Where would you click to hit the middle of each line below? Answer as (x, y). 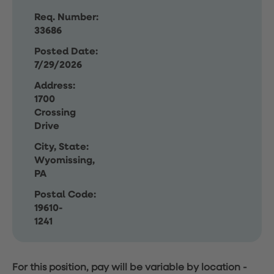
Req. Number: (66, 18)
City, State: (61, 147)
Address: (55, 86)
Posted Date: (66, 52)
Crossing (55, 113)
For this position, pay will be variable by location (126, 268)
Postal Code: (65, 195)
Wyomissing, (65, 161)
